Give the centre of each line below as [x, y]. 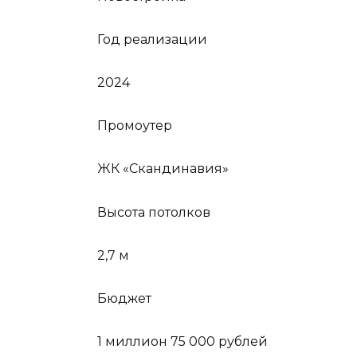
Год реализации [152, 39]
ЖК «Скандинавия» [163, 169]
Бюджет [124, 299]
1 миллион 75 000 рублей [182, 342]
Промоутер [135, 126]
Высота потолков [154, 212]
